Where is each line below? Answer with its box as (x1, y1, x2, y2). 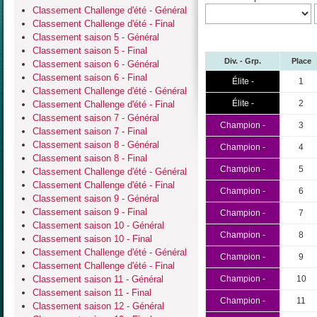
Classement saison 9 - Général (33, 192, 159, 204)
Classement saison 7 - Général (33, 112, 159, 123)
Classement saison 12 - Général (33, 300, 164, 311)
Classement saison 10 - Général (33, 219, 164, 231)
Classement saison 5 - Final (33, 45, 147, 56)
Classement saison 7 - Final (33, 125, 147, 137)
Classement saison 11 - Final (33, 287, 151, 298)
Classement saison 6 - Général (33, 58, 159, 69)
